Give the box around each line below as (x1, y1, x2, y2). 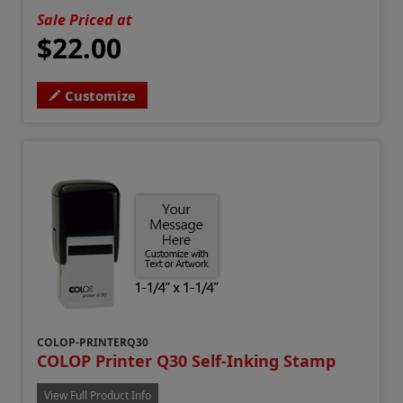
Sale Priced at (37, 10, 133, 31)
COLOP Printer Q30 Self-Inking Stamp (37, 350, 336, 372)
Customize (65, 86, 137, 105)
